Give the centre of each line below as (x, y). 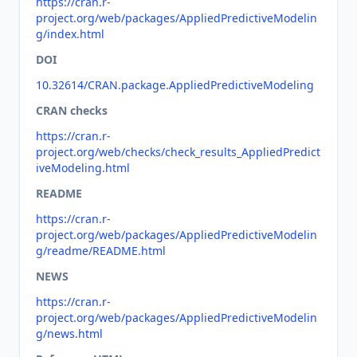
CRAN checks (72, 110)
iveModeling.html (83, 168)
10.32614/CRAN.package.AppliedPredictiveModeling (175, 85)
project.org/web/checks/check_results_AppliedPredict (178, 152)
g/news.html (69, 333)
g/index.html (70, 34)
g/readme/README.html (101, 251)
